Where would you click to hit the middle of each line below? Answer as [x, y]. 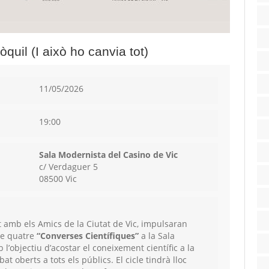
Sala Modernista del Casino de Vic [108, 155]
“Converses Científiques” [88, 236]
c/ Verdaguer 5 [68, 167]
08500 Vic [58, 179]
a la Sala [157, 236]
